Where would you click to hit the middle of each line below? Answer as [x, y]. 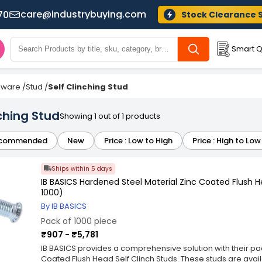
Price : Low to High [138, 141]
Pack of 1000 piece [79, 221]
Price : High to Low [227, 141]
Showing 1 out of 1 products [110, 116]
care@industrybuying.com [83, 14]
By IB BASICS [64, 206]
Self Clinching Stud [88, 87]
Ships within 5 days [82, 168]
